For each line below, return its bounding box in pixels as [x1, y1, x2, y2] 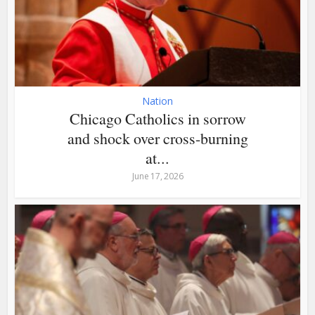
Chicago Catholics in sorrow [69, 108, 246, 129]
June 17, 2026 [131, 169, 184, 182]
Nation [142, 94, 173, 108]
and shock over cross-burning [67, 127, 248, 148]
